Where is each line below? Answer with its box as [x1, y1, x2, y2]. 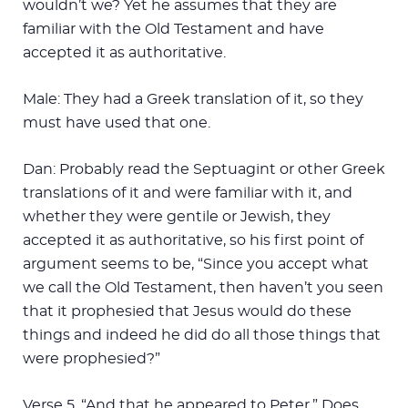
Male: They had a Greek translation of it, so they [23, 91, 363, 107]
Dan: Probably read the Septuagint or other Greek [23, 161, 385, 177]
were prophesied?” [23, 351, 160, 366]
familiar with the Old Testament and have [23, 21, 324, 36]
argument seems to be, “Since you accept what [23, 256, 369, 271]
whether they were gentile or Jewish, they [23, 209, 331, 224]
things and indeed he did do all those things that [23, 327, 381, 342]
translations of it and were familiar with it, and [23, 185, 352, 200]
